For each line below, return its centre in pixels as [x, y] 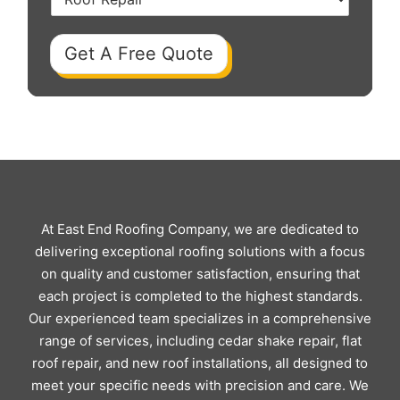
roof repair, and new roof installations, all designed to [200, 363]
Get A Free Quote [139, 54]
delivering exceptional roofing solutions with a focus [200, 252]
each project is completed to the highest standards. [200, 296]
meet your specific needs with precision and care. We [200, 386]
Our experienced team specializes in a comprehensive [200, 319]
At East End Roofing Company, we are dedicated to [200, 229]
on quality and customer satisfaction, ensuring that [200, 274]
